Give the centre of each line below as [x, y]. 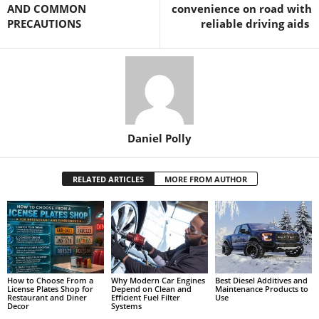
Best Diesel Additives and [261, 280]
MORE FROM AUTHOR [205, 179]
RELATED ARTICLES [108, 179]
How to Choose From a [50, 280]
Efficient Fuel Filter [145, 297]
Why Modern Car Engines [158, 280]
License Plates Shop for [50, 288]
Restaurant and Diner [47, 297]
